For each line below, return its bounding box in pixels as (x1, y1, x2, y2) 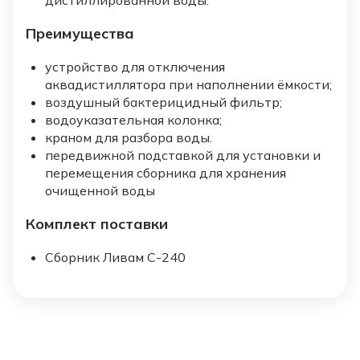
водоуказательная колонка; (45, 112, 222, 129)
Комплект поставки (26, 215, 168, 234)
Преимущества (26, 24, 134, 43)
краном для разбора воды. (45, 129, 212, 146)
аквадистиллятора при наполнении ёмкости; (45, 76, 332, 93)
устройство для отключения (45, 59, 225, 76)
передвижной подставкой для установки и (45, 147, 321, 164)
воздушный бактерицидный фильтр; (45, 94, 282, 111)
